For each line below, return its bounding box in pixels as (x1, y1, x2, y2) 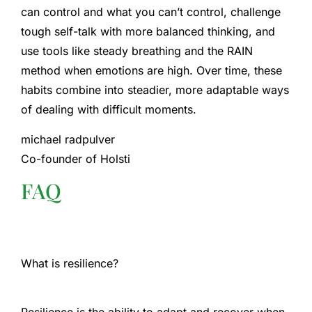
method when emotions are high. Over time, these (21, 63, 282, 78)
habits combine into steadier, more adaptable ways (21, 83, 289, 97)
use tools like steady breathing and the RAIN (21, 44, 253, 58)
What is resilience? (21, 256, 118, 271)
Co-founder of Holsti (21, 151, 130, 166)
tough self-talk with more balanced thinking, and (21, 24, 275, 39)
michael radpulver (21, 132, 115, 146)
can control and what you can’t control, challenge (21, 5, 281, 19)
